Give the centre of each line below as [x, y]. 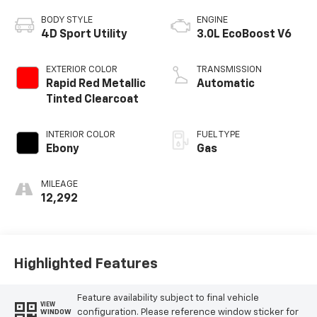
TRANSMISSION [229, 70]
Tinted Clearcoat [92, 100]
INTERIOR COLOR [80, 135]
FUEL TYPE [218, 135]
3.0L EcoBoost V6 [244, 35]
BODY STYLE [67, 21]
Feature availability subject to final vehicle [168, 298]
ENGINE [212, 21]
